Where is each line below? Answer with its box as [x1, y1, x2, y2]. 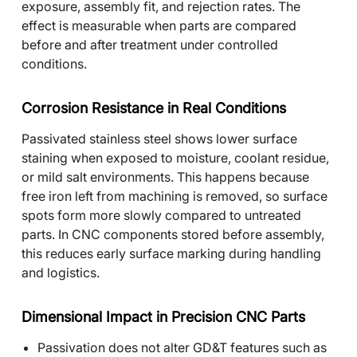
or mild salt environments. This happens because [22, 169, 309, 185]
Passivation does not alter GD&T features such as [37, 339, 327, 355]
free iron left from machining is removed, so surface [22, 188, 328, 204]
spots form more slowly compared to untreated [22, 207, 301, 223]
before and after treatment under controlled [22, 37, 278, 53]
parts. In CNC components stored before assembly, [22, 226, 324, 242]
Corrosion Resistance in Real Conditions [22, 100, 286, 116]
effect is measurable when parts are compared [22, 18, 296, 33]
